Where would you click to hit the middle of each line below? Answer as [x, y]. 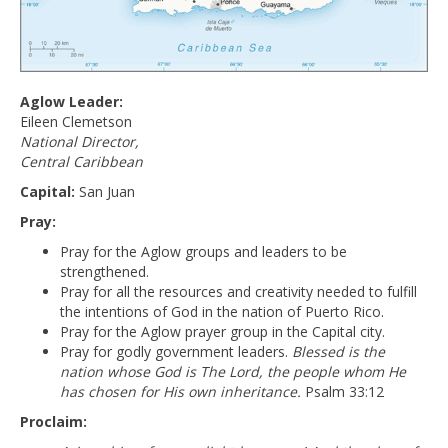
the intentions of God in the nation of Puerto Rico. [222, 311]
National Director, [79, 141]
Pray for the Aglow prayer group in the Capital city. [222, 331]
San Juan [105, 191]
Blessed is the [338, 351]
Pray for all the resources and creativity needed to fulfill [238, 291]
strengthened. [104, 271]
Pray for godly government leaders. [176, 351]
